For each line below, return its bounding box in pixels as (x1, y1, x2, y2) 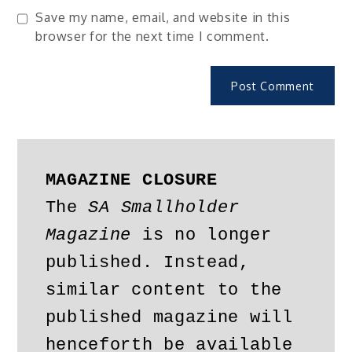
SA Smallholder (88, 197, 240, 218)
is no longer (131, 225, 272, 245)
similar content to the (45, 280, 282, 300)
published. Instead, (45, 252, 250, 273)
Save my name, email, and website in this (35, 9, 291, 26)
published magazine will (45, 307, 293, 328)
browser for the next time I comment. (35, 28, 269, 45)
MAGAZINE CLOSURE (45, 170, 218, 190)
